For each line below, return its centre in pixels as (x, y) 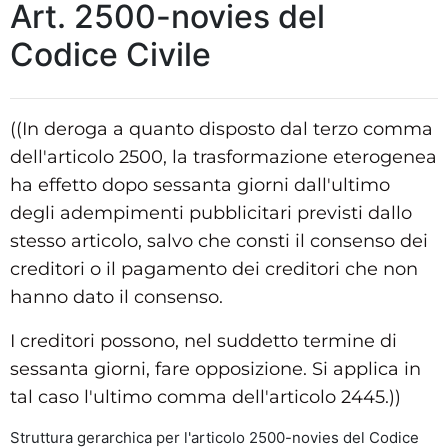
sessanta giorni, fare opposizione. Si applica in (215, 368)
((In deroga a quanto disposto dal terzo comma (221, 128)
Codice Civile (110, 54)
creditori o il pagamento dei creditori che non (214, 268)
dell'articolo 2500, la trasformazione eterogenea (223, 156)
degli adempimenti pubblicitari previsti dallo (211, 212)
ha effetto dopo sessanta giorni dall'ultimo (200, 184)
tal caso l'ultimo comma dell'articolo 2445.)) (205, 396)
